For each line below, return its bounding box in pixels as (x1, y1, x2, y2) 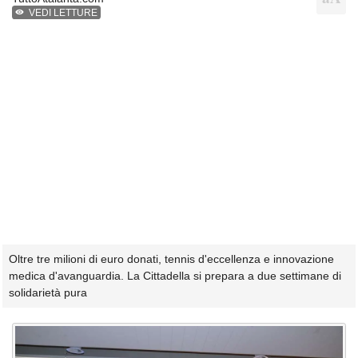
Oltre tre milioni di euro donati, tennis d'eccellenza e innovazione (9, 252, 334, 265)
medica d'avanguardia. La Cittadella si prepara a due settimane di (9, 268, 341, 282)
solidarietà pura (9, 285, 87, 299)
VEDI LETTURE (29, 7, 98, 19)
